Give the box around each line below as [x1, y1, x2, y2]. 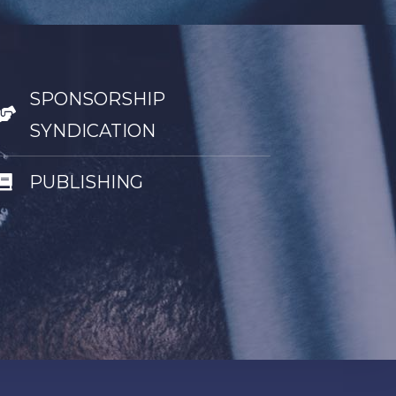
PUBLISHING [28, 171, 143, 193]
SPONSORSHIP [28, 88, 165, 110]
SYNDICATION [28, 120, 156, 141]
